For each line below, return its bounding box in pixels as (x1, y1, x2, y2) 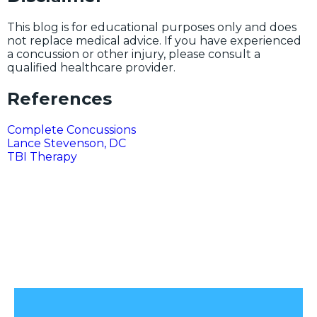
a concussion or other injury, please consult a (7, 47, 260, 61)
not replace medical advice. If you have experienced (7, 33, 301, 47)
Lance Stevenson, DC (7, 136, 126, 150)
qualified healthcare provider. (7, 60, 175, 74)
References (7, 88, 112, 109)
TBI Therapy (7, 149, 77, 163)
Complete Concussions (7, 122, 136, 137)
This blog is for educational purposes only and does (7, 20, 296, 34)
